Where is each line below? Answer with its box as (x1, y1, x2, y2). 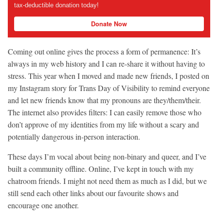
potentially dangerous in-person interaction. (8, 131, 140, 142)
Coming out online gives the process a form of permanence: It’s (8, 46, 200, 56)
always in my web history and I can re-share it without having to (8, 58, 205, 69)
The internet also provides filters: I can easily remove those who (8, 107, 201, 117)
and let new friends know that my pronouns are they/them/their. (8, 94, 201, 105)
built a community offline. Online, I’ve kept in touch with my (8, 163, 194, 174)
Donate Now (91, 19, 127, 28)
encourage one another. (8, 200, 79, 210)
